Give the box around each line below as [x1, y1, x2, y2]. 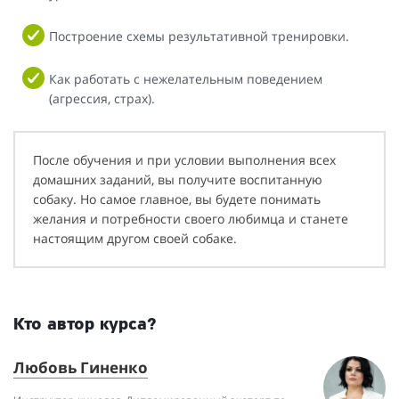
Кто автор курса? [13, 316, 157, 335]
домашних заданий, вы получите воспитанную [33, 171, 322, 189]
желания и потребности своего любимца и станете [33, 210, 348, 228]
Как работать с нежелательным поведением [49, 70, 322, 88]
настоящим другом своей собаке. [33, 230, 237, 248]
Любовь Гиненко [13, 357, 148, 379]
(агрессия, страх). [49, 90, 155, 108]
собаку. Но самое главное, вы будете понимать [33, 191, 321, 208]
